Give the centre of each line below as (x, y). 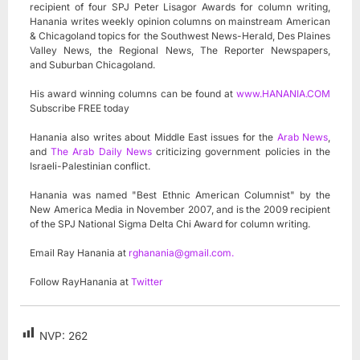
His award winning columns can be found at (133, 94)
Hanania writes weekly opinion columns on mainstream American (180, 22)
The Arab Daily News (101, 152)
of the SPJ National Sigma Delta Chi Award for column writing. (170, 224)
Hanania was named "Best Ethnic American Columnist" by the (180, 195)
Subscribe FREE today (80, 108)
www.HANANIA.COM (283, 94)
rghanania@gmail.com (180, 253)
